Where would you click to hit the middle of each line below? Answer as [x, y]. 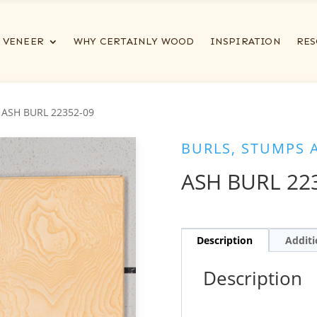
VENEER [23, 42]
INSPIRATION [245, 42]
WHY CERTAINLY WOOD [134, 42]
